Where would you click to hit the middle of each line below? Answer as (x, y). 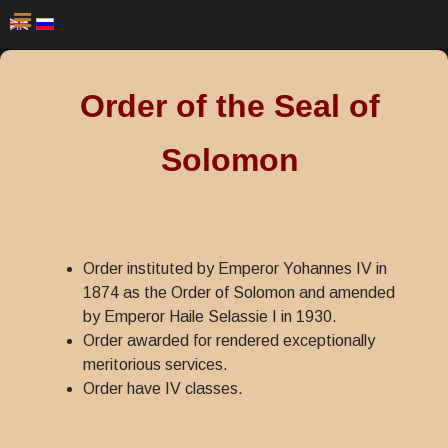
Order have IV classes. (163, 388)
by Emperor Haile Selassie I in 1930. (210, 316)
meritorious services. (155, 364)
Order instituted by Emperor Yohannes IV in (235, 268)
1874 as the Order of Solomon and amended (239, 292)
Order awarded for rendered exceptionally (229, 340)
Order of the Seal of (230, 106)
